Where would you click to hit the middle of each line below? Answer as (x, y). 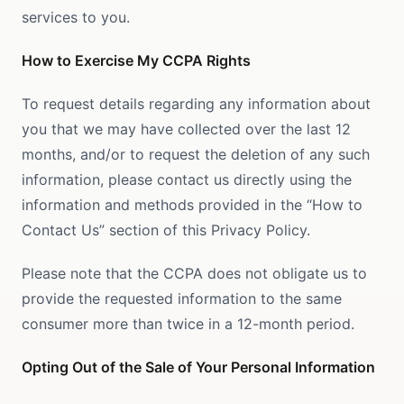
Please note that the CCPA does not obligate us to (194, 273)
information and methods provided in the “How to (192, 205)
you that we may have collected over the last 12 (186, 129)
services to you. (76, 17)
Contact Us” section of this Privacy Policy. (166, 230)
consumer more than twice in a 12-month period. (188, 324)
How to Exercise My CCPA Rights (136, 60)
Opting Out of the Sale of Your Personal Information (198, 367)
